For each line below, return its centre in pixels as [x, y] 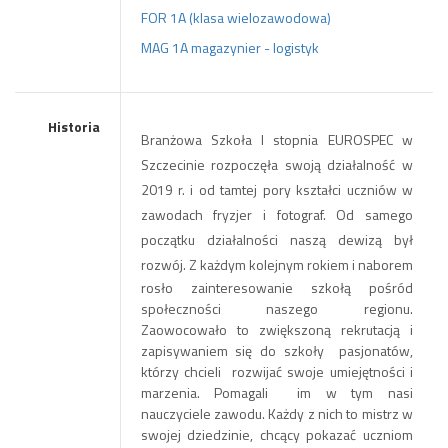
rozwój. [164, 264]
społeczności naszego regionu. [276, 308]
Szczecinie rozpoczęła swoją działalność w [276, 164]
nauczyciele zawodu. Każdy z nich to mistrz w [276, 413]
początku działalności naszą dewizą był [276, 239]
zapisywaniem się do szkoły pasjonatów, [276, 350]
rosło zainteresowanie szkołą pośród [276, 287]
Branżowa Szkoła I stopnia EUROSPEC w [276, 139]
